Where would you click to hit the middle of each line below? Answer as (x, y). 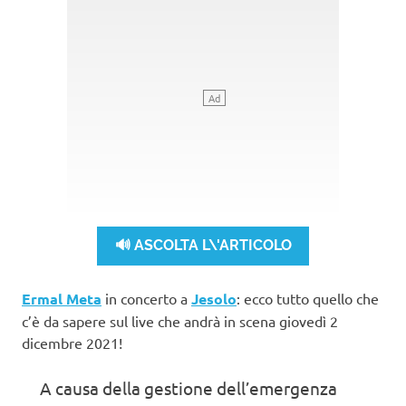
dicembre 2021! (72, 342)
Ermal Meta (62, 298)
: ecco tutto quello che (308, 298)
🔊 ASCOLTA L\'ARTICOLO (203, 246)
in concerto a (146, 298)
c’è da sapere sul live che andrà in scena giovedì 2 (180, 320)
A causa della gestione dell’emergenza (188, 387)
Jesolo (214, 298)
